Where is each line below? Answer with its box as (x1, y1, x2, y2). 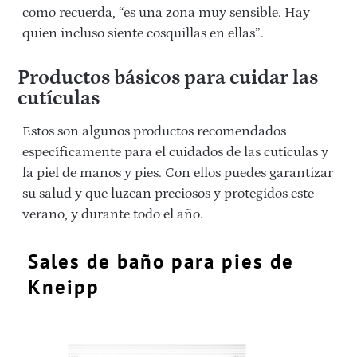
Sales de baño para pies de (28, 249, 294, 275)
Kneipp (28, 274, 100, 300)
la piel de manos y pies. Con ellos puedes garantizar (22, 165, 333, 182)
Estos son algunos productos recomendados (22, 124, 286, 140)
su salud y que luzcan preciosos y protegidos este (22, 186, 314, 202)
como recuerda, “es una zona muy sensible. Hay (22, 5, 310, 22)
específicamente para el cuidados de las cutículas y (22, 144, 328, 161)
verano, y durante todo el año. (22, 206, 203, 223)
